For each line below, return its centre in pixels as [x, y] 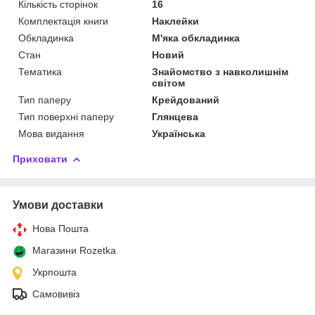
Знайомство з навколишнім [220, 71]
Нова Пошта [60, 228]
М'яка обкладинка [196, 38]
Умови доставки [58, 205]
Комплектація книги [63, 21]
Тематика [40, 71]
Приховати [40, 159]
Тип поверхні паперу [66, 116]
